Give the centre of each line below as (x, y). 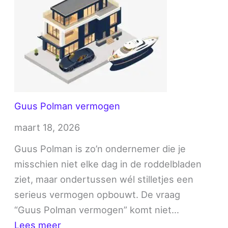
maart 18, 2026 (47, 127)
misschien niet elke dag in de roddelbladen (108, 164)
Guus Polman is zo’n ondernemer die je (100, 149)
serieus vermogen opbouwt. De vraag (97, 195)
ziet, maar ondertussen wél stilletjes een (104, 179)
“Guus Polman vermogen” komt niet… (97, 210)
